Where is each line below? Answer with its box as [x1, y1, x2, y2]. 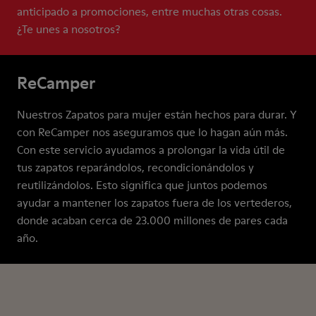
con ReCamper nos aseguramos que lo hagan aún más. [17, 124, 288, 140]
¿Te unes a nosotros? [17, 21, 121, 37]
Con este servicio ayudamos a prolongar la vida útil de [17, 142, 285, 157]
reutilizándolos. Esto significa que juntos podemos [17, 177, 267, 193]
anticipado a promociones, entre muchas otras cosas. [17, 4, 282, 19]
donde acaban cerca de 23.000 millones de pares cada [17, 212, 288, 228]
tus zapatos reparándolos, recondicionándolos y [17, 159, 254, 175]
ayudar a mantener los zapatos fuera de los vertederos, [17, 195, 292, 210]
